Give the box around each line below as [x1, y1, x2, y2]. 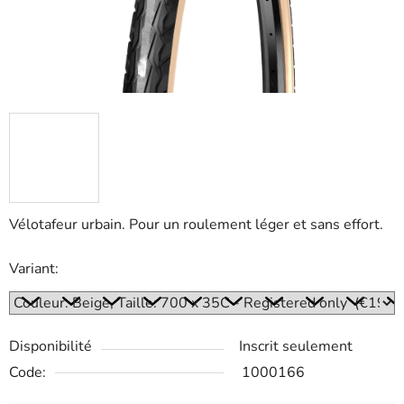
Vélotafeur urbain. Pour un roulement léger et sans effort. [9, 215, 383, 235]
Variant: [9, 259, 59, 280]
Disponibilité [9, 336, 92, 357]
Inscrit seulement [239, 336, 353, 357]
